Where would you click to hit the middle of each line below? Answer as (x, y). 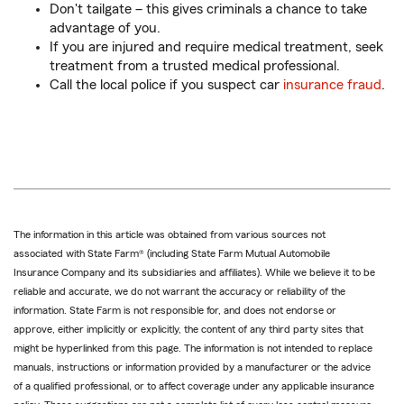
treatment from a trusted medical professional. (195, 66)
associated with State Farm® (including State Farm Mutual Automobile (172, 254)
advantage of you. (105, 28)
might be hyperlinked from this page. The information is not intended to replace (193, 349)
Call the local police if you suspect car (166, 85)
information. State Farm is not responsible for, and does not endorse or (175, 311)
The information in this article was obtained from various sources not (170, 235)
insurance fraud (332, 85)
